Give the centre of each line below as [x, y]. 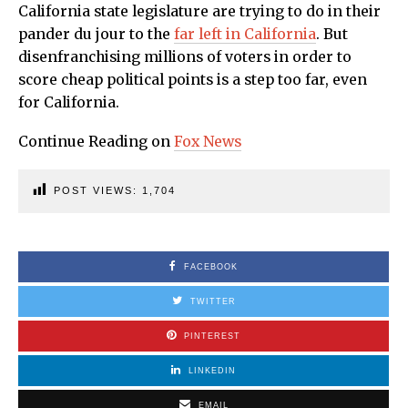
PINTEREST [212, 337]
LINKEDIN [212, 371]
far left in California [245, 35]
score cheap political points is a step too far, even [193, 80]
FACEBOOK [211, 267]
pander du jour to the [96, 35]
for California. [69, 103]
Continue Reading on [96, 142]
